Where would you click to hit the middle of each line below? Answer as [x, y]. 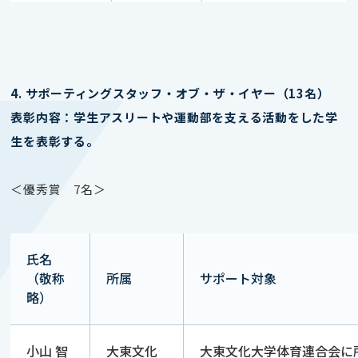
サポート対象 [239, 278]
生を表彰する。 [55, 141]
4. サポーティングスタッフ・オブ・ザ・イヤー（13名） [170, 93]
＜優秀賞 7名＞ [58, 189]
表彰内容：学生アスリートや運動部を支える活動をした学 [174, 117]
